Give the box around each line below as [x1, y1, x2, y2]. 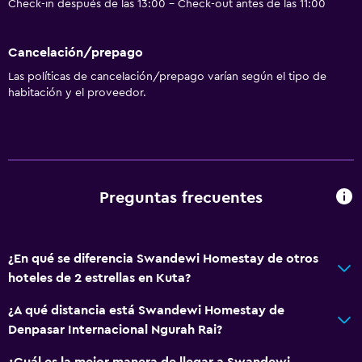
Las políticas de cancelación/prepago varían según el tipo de [8, 70, 326, 82]
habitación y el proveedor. [8, 86, 146, 99]
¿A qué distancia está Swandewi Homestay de [8, 303, 284, 317]
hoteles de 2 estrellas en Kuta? [8, 271, 191, 284]
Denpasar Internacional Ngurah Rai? [8, 322, 222, 336]
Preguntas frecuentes [99, 190, 263, 207]
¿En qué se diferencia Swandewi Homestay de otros [8, 251, 318, 265]
